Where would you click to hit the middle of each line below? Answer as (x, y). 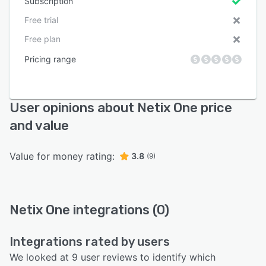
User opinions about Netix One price (121, 108)
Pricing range (50, 59)
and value (39, 126)
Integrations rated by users (90, 242)
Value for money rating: (62, 156)
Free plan (42, 39)
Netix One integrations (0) (89, 210)
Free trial (41, 20)
